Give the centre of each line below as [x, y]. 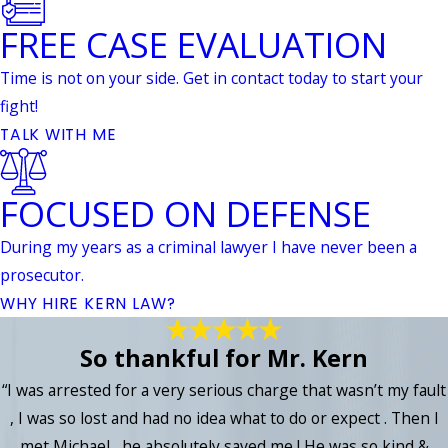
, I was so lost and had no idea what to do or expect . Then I [224, 417]
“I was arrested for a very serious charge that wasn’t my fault [224, 389]
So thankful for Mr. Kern [224, 357]
